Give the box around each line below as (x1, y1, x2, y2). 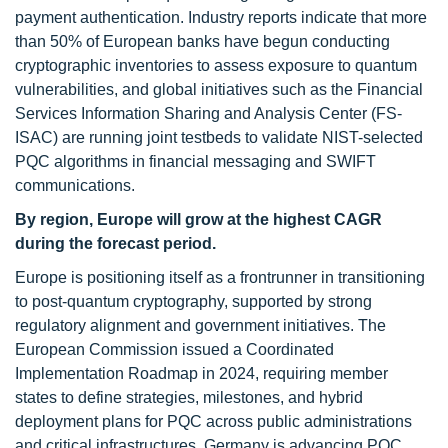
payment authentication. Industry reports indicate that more (15, 9, 427, 26)
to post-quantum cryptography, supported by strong (15, 293, 372, 310)
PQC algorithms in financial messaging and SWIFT (15, 153, 376, 170)
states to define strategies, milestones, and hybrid (15, 389, 363, 406)
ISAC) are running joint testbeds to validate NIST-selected (15, 129, 423, 146)
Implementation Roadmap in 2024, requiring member (15, 365, 388, 382)
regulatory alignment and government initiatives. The (15, 317, 386, 334)
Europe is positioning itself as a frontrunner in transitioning (15, 269, 425, 286)
